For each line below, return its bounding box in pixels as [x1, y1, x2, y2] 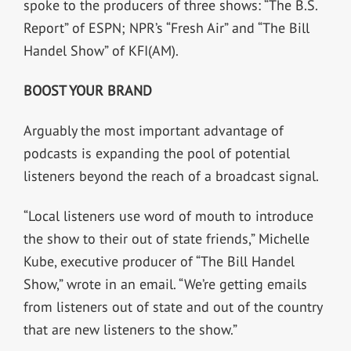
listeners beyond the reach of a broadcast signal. [23, 166, 319, 185]
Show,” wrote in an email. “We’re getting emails [23, 274, 307, 293]
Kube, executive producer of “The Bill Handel [23, 251, 295, 270]
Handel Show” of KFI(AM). [23, 41, 179, 60]
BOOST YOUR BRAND [23, 81, 152, 100]
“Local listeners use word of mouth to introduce [23, 206, 313, 225]
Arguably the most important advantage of [23, 121, 284, 139]
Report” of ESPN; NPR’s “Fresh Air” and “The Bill [23, 18, 309, 37]
